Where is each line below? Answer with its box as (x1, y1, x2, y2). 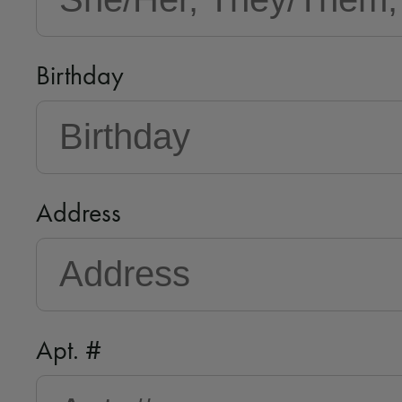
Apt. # (36, 334, 101, 366)
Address (36, 197, 121, 229)
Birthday (36, 59, 124, 92)
